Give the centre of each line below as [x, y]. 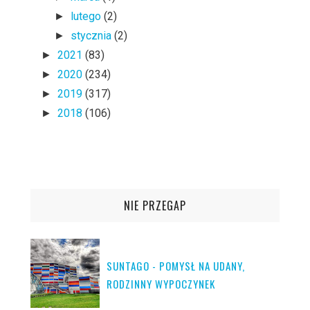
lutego [88, 17]
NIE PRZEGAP [155, 206]
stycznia [93, 36]
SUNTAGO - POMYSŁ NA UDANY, [176, 266]
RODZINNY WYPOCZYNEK [161, 284]
